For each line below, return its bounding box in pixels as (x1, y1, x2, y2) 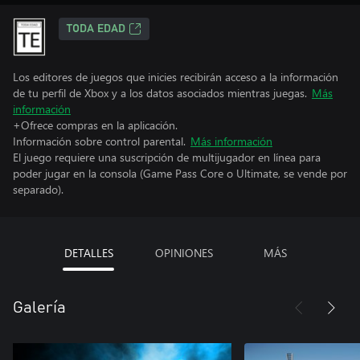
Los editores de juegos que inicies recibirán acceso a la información (13, 69, 338, 84)
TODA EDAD (67, 23, 126, 35)
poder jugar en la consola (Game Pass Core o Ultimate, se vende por (13, 166, 347, 181)
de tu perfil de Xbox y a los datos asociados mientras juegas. (13, 85, 307, 100)
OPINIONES (154, 245, 213, 260)
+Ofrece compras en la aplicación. (13, 117, 178, 133)
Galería (13, 300, 66, 316)
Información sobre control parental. (13, 133, 186, 149)
